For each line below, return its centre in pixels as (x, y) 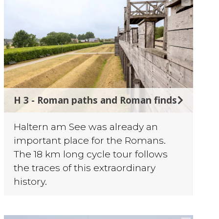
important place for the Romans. (90, 140)
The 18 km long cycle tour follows (91, 154)
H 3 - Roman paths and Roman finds (96, 100)
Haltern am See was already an (86, 126)
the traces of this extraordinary (85, 167)
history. (31, 181)
